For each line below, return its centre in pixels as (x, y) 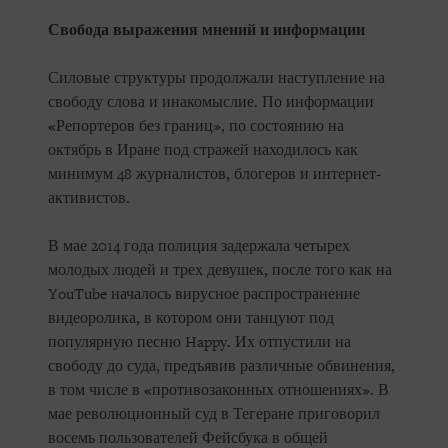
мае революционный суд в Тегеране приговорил (214, 414)
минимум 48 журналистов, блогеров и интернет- (214, 174)
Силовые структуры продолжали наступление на (216, 78)
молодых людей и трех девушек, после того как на (220, 270)
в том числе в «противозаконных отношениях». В (218, 390)
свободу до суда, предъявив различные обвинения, (221, 366)
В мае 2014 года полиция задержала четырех (199, 246)
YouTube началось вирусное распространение (204, 294)
